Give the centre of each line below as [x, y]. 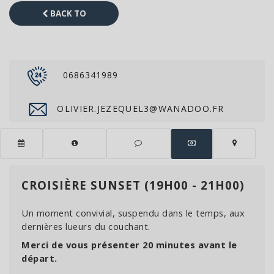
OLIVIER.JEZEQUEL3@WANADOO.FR [139, 108]
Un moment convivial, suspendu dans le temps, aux [133, 213]
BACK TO [67, 13]
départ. [39, 258]
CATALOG [64, 35]
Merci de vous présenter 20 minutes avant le [129, 245]
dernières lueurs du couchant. [86, 226]
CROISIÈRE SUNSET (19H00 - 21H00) [133, 185]
